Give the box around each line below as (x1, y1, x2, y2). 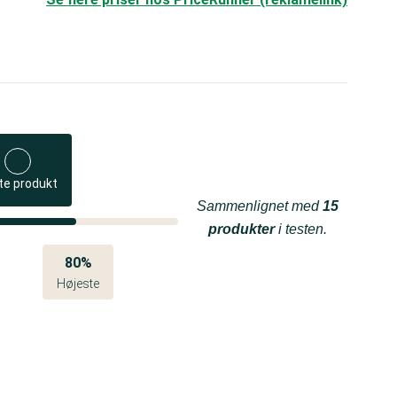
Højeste (57, 276, 100, 291)
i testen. (275, 222, 327, 237)
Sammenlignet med (197, 198, 323, 214)
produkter (208, 222, 275, 237)
